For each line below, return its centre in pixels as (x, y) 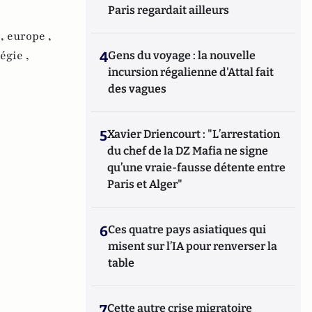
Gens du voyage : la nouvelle (182, 55)
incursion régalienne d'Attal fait (191, 72)
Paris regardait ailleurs (169, 10)
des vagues (138, 89)
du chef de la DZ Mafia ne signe (188, 151)
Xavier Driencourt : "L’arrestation (194, 134)
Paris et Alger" (145, 184)
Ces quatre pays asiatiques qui (187, 229)
